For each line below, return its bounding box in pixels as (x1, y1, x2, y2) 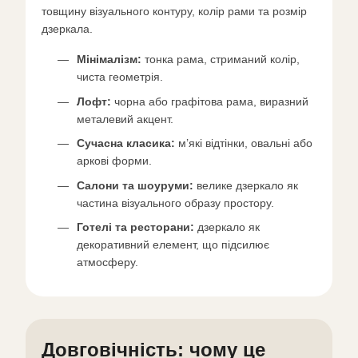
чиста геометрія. (77, 70, 163, 84)
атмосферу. (77, 255, 138, 268)
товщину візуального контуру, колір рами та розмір (42, 5, 307, 18)
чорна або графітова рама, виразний (111, 94, 308, 108)
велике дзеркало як (193, 178, 298, 192)
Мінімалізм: (77, 53, 141, 66)
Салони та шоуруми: (77, 178, 193, 192)
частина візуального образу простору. (77, 196, 274, 209)
